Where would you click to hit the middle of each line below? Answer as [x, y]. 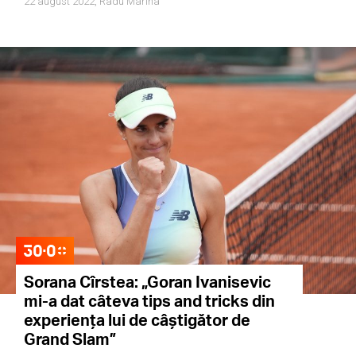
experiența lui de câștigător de [137, 319]
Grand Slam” [70, 339]
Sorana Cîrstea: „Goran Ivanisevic [147, 281]
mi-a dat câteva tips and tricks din [149, 300]
